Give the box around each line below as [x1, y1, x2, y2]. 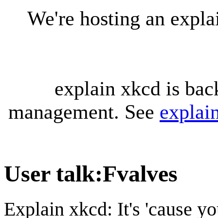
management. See [8, 101, 160, 123]
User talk [4, 161, 95, 187]
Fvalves [103, 161, 178, 187]
